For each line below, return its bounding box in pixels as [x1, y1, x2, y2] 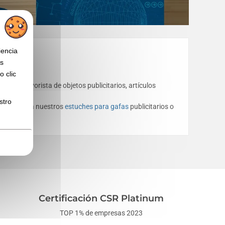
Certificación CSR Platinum [39, 193, 164, 204]
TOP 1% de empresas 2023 [60, 209, 143, 217]
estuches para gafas [65, 102, 129, 111]
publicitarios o [129, 102, 174, 111]
